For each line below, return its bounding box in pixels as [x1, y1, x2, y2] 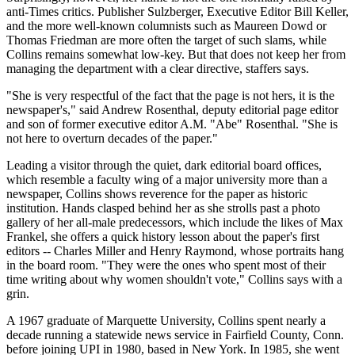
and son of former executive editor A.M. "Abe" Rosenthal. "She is [6, 116, 338, 131]
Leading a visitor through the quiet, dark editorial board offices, [6, 158, 322, 172]
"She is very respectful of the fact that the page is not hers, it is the [6, 88, 334, 102]
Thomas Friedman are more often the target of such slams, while [6, 32, 326, 47]
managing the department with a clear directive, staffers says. [6, 61, 309, 75]
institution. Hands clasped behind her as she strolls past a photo [6, 200, 320, 215]
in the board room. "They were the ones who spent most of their [6, 258, 326, 272]
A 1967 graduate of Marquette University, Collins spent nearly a [6, 313, 326, 327]
